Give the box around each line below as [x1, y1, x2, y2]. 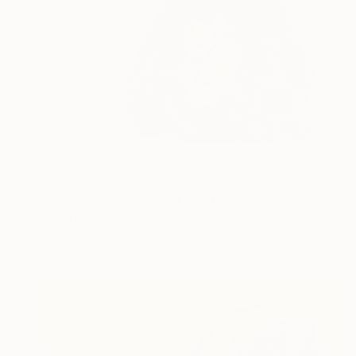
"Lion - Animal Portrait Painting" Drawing [44, 193, 296, 210]
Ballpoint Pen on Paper [44, 230, 164, 244]
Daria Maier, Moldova [44, 212, 155, 226]
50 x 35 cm [188, 230, 247, 244]
